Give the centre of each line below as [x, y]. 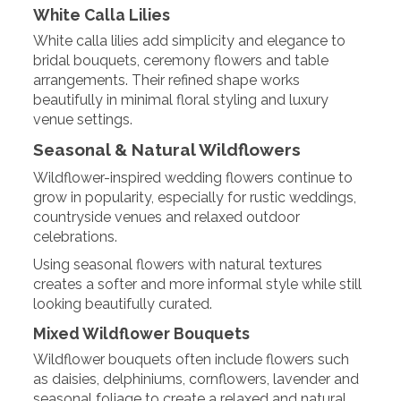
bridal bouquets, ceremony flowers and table [181, 60]
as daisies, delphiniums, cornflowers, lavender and [196, 380]
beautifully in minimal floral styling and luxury [181, 99]
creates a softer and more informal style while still [198, 284]
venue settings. [83, 119]
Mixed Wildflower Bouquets [142, 334]
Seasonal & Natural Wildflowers [167, 149]
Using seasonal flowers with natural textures [178, 264]
